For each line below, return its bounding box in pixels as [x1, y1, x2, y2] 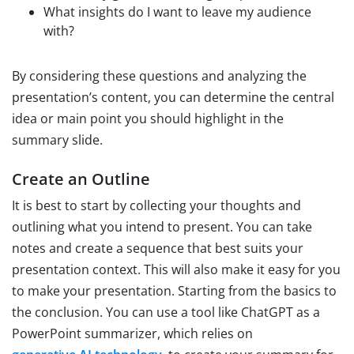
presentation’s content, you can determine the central [12, 88, 334, 106]
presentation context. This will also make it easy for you [12, 260, 341, 278]
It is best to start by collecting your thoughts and [12, 196, 301, 214]
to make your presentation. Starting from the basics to [12, 281, 337, 299]
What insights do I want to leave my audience [43, 2, 311, 21]
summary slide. [12, 130, 103, 149]
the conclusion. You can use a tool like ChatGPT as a [12, 303, 320, 321]
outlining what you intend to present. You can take [12, 217, 312, 235]
